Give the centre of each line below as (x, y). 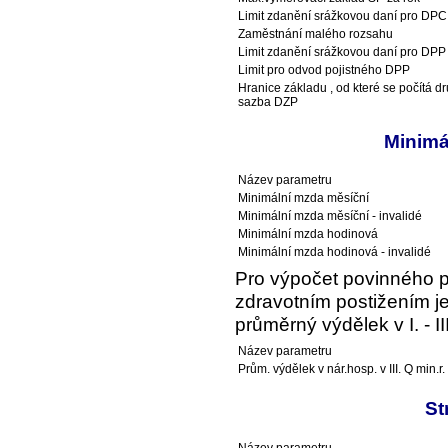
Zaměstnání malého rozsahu (315, 33)
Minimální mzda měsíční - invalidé (330, 216)
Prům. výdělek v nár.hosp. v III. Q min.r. (341, 369)
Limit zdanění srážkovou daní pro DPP (342, 51)
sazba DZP (268, 101)
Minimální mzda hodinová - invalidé (334, 252)
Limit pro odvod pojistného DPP (324, 69)
